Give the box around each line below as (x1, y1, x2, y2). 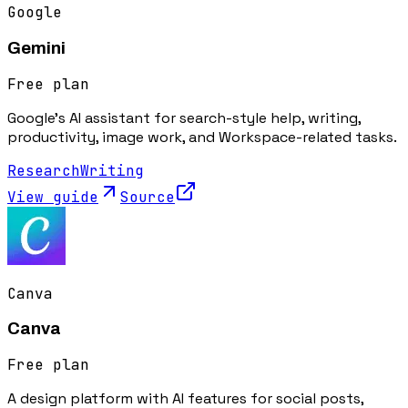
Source (120, 187, 175, 207)
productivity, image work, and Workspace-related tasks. (7, 127, 397, 147)
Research (7, 160, 80, 180)
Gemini (7, 38, 66, 57)
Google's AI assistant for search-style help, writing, (7, 107, 361, 127)
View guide (7, 187, 98, 207)
